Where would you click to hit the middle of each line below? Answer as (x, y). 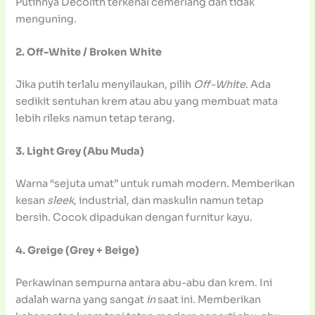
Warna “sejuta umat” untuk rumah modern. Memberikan (155, 184)
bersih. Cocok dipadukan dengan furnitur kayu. (134, 217)
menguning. (46, 19)
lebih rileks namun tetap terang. (96, 118)
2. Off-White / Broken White (89, 52)
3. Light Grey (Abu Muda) (80, 152)
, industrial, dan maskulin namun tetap (169, 200)
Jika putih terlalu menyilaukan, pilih (105, 84)
